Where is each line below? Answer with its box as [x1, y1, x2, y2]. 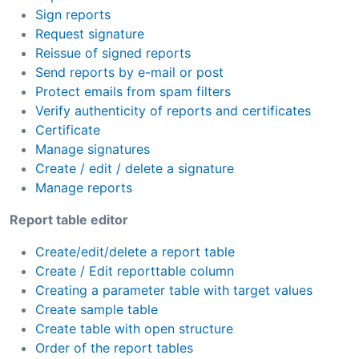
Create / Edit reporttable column [35, 262, 234, 279]
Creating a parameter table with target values [35, 281, 313, 298]
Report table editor [10, 211, 128, 228]
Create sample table [35, 301, 158, 317]
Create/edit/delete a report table [35, 243, 235, 260]
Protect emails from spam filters [35, 83, 231, 99]
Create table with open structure [35, 320, 233, 337]
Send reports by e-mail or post [35, 63, 224, 80]
